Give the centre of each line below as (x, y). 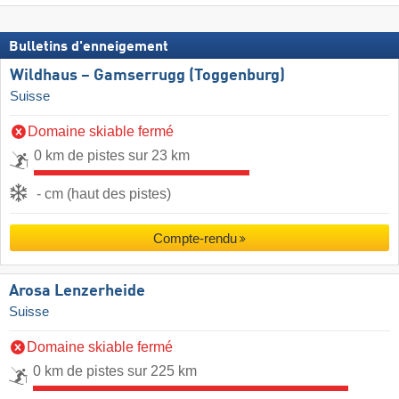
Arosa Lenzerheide (77, 292)
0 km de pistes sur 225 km (115, 371)
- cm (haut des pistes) (104, 194)
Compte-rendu (195, 239)
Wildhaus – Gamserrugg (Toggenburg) (147, 76)
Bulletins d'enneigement (89, 48)
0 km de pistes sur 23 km (112, 156)
